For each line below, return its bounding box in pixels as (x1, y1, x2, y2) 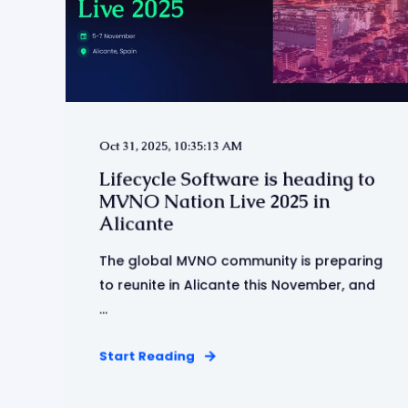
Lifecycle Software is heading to (98, 167, 376, 191)
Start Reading (98, 347, 195, 365)
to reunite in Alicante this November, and (98, 275, 376, 295)
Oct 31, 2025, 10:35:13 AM (98, 138, 243, 154)
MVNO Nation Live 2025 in (98, 189, 331, 214)
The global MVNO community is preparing (98, 251, 383, 270)
